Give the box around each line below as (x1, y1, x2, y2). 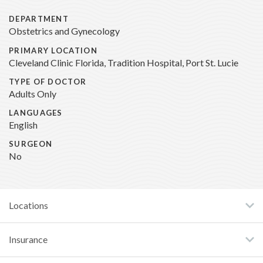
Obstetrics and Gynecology (9, 25, 120, 38)
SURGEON (9, 139, 53, 150)
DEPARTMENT (9, 14, 69, 25)
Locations (9, 199, 48, 211)
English (9, 119, 38, 131)
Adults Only (9, 87, 56, 100)
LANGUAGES (9, 108, 63, 119)
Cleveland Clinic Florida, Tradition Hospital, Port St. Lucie (9, 56, 238, 69)
